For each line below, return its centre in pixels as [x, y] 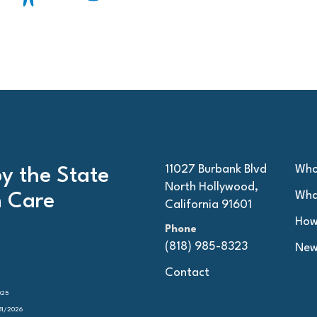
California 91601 [208, 204]
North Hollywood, [211, 187]
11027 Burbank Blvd [215, 169]
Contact [187, 272]
